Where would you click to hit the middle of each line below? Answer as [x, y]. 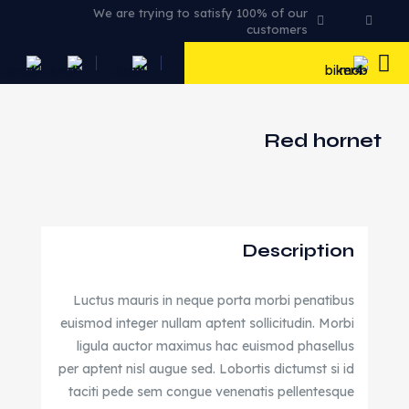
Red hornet [323, 141]
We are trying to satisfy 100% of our [200, 13]
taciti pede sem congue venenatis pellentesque [211, 392]
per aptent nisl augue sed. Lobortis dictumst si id [206, 369]
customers [277, 29]
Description [299, 251]
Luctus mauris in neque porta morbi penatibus [214, 300]
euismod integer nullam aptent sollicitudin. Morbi [207, 323]
